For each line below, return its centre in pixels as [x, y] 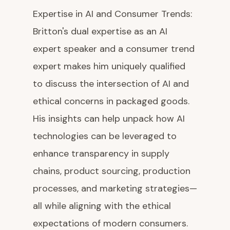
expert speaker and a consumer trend [114, 49]
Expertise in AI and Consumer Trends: [112, 14]
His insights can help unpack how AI [109, 119]
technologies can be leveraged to [105, 136]
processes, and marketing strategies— [115, 189]
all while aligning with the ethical [102, 206]
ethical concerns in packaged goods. [111, 101]
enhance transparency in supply [101, 154]
